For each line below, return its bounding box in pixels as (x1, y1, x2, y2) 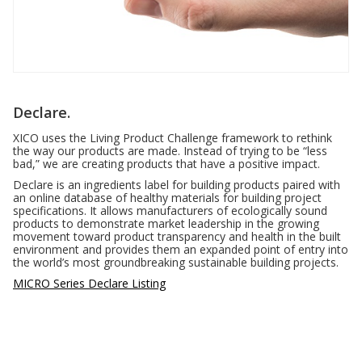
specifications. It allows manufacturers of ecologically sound (13, 203, 327, 219)
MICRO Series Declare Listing (13, 276, 166, 292)
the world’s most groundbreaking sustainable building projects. (13, 255, 339, 271)
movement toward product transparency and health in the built (13, 229, 341, 245)
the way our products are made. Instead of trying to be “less (13, 143, 327, 159)
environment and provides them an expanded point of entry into (13, 242, 348, 258)
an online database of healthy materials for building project (13, 190, 322, 206)
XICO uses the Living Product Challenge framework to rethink (13, 130, 332, 146)
